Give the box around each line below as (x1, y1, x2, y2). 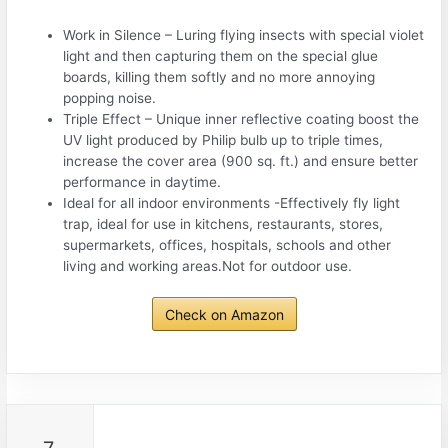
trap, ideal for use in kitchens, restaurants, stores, (63, 215, 384, 232)
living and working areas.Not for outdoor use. (63, 257, 353, 274)
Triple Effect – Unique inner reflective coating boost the (63, 110, 420, 127)
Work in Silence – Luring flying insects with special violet (63, 26, 425, 43)
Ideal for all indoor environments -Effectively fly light (63, 194, 401, 211)
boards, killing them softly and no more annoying (63, 68, 376, 85)
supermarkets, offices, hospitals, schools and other (63, 236, 392, 253)
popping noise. (63, 89, 157, 106)
